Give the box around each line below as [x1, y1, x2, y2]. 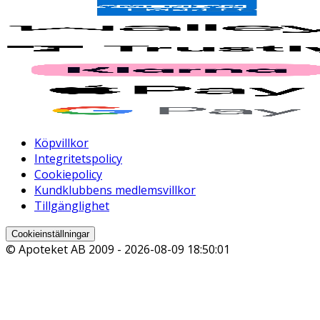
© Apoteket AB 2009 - [6, 241, 124, 258]
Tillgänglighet [34, 198, 109, 214]
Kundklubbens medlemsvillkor [34, 182, 196, 199]
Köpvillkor [34, 135, 89, 151]
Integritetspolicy [34, 151, 122, 167]
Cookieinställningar [11, 229, 89, 240]
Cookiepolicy [34, 166, 102, 183]
